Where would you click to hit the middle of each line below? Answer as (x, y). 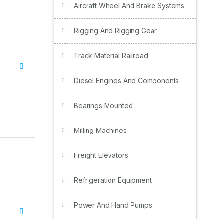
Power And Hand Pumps (113, 205)
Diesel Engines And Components (126, 80)
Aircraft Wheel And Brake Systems (129, 6)
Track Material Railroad (111, 55)
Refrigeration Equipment (113, 180)
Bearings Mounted (103, 105)
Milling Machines (100, 130)
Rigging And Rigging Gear (115, 31)
